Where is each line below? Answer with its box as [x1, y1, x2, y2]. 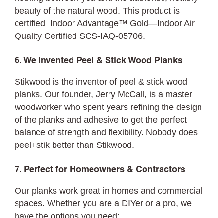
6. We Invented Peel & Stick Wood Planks [15, 57, 182, 65]
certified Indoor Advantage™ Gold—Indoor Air [15, 18, 195, 28]
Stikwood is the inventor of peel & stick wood [15, 77, 188, 87]
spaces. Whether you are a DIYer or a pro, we [15, 199, 192, 208]
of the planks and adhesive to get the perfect [15, 115, 187, 125]
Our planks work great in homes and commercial [15, 186, 203, 196]
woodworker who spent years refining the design [15, 102, 202, 112]
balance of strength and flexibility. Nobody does [15, 127, 198, 137]
